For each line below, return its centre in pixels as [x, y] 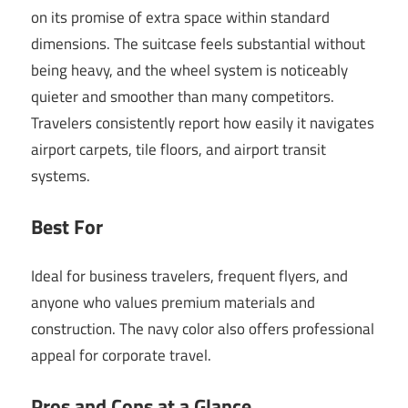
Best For [67, 226]
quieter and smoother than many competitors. [183, 97]
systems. [61, 176]
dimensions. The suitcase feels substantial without [198, 44]
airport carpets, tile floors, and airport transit [178, 150]
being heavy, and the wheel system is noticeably [189, 71]
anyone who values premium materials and [173, 303]
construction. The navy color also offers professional [203, 329]
